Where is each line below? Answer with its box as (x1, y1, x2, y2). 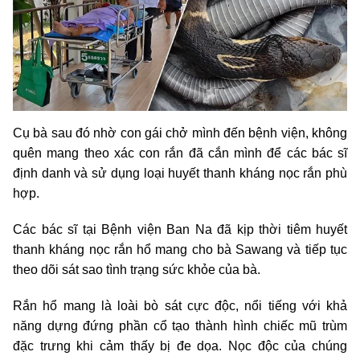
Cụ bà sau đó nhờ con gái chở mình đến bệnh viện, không (13, 125, 347, 140)
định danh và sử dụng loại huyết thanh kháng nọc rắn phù (13, 166, 347, 180)
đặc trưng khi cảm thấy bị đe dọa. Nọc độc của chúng (13, 338, 347, 353)
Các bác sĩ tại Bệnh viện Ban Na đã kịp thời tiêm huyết (13, 222, 347, 236)
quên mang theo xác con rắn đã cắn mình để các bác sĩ (13, 145, 347, 160)
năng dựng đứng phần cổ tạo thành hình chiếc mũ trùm (13, 318, 347, 333)
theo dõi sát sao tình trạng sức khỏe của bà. (13, 262, 260, 276)
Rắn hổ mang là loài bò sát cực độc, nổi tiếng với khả (13, 298, 347, 313)
